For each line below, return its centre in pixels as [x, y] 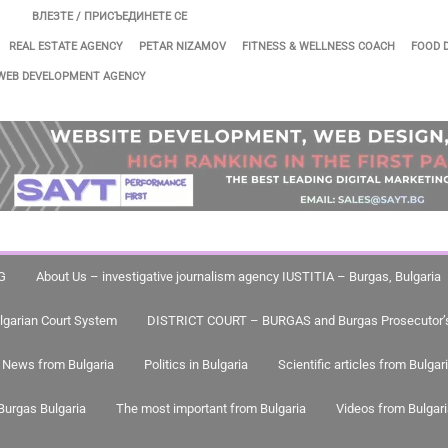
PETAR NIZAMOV [182, 46]
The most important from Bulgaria [211, 408]
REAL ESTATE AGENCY [66, 46]
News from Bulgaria [58, 364]
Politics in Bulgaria [196, 364]
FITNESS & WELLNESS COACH [318, 46]
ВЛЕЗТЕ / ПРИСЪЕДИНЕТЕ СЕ [109, 16]
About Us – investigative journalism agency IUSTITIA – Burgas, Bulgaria [238, 276]
